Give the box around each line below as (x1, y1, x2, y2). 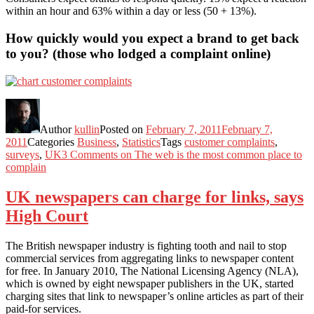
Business (77, 135, 116, 148)
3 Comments (62, 148, 118, 161)
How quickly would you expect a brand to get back (6, 30, 299, 46)
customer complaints (184, 135, 275, 148)
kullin (74, 123, 100, 135)
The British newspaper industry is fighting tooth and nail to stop (6, 239, 287, 252)
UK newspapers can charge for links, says (6, 187, 303, 206)
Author (40, 123, 74, 135)
